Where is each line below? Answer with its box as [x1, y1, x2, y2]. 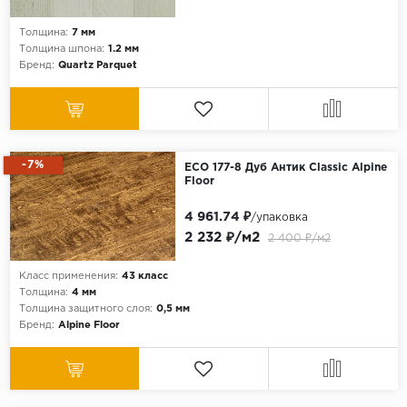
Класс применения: [18, 272, 118, 282]
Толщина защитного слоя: [18, 304, 153, 314]
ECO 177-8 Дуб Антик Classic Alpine [184, 163, 387, 174]
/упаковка [250, 213, 308, 223]
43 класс [121, 272, 168, 282]
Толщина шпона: [18, 45, 104, 55]
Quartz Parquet [57, 61, 137, 71]
